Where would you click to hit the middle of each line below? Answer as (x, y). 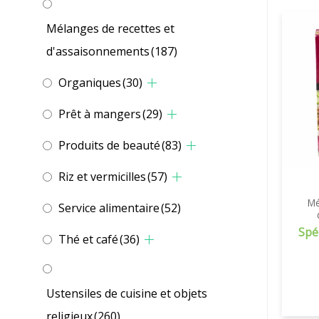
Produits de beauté (109, 146)
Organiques (90, 83)
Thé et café (88, 240)
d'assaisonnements (98, 52)
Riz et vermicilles (102, 177)
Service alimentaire (109, 208)
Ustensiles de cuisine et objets (127, 294)
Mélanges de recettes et (110, 29)
